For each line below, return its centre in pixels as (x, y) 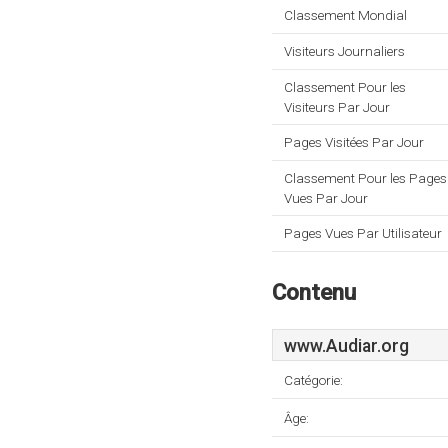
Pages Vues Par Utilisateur (363, 233)
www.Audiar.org (346, 346)
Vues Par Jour (326, 198)
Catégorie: (313, 380)
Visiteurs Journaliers (344, 51)
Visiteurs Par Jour (337, 107)
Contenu (314, 292)
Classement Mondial (345, 15)
